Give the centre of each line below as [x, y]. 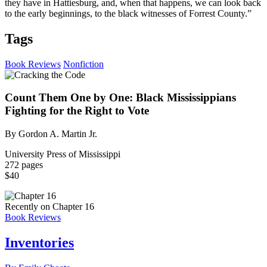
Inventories [39, 242]
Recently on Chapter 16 [49, 207]
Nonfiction [83, 64]
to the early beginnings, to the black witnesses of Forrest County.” [128, 13]
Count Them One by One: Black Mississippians [120, 98]
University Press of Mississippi [63, 154]
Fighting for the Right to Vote [77, 111]
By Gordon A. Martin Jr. [51, 134]
